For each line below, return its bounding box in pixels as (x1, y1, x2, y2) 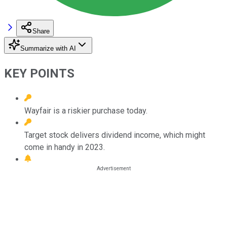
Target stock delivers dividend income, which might (24, 130, 205, 140)
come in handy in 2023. (24, 142, 105, 152)
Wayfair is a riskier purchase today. (24, 105, 147, 116)
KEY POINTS (4, 66, 74, 81)
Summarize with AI (20, 44, 76, 52)
